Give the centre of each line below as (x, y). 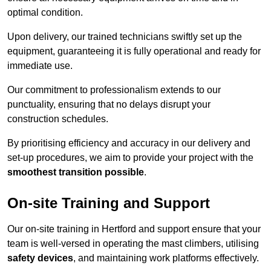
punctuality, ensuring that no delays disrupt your (109, 105)
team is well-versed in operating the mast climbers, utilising (133, 244)
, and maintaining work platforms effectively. (166, 258)
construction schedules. (58, 119)
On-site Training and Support (109, 203)
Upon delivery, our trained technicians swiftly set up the (125, 37)
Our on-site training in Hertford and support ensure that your (134, 229)
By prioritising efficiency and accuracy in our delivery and (129, 143)
